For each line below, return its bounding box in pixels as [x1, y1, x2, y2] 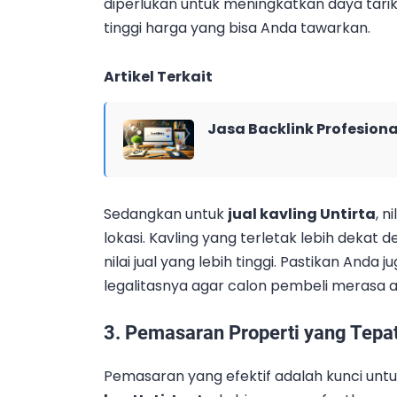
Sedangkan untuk [104, 204, 228, 225]
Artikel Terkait [104, 66, 213, 87]
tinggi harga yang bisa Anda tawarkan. [104, 17, 370, 38]
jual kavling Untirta [228, 204, 376, 225]
